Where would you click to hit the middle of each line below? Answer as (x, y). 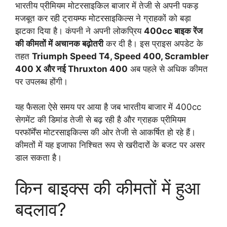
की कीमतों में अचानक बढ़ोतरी (59, 43)
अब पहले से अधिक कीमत (168, 69)
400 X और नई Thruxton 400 (71, 69)
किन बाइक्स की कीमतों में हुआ (108, 188)
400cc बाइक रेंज (173, 31)
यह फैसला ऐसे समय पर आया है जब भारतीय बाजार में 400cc (108, 107)
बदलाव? (41, 209)
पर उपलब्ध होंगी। (42, 81)
